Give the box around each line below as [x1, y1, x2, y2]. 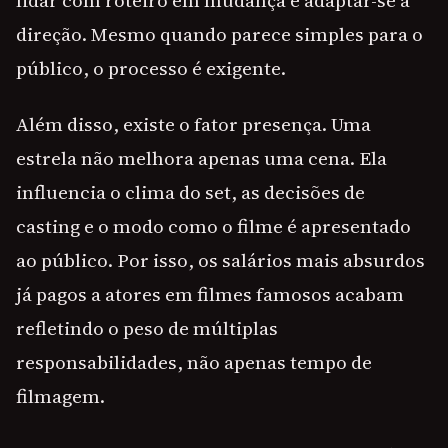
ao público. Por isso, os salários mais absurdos [16, 247, 425, 274]
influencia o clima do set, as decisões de [16, 179, 365, 206]
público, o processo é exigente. [16, 55, 286, 82]
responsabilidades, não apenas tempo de [16, 349, 372, 376]
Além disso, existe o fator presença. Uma [16, 111, 371, 138]
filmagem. [16, 383, 105, 410]
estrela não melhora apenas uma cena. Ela [16, 145, 387, 172]
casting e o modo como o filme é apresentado [16, 213, 411, 240]
